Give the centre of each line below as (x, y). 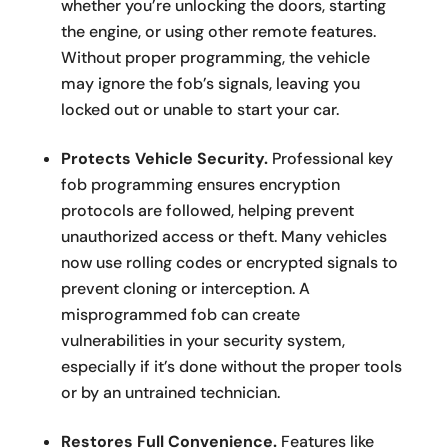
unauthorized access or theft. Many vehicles (223, 237)
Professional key (330, 159)
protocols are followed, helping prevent (207, 211)
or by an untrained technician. (170, 393)
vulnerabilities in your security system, (202, 341)
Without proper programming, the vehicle (215, 58)
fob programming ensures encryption (200, 185)
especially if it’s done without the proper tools (231, 367)
